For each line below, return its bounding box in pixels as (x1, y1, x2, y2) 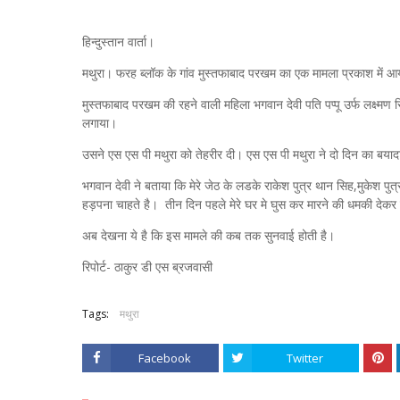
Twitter (287, 350, 324, 366)
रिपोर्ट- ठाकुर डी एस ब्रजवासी (82, 258, 212, 275)
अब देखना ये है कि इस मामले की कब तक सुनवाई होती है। (82, 227, 335, 244)
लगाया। (82, 114, 117, 131)
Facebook (137, 350, 191, 366)
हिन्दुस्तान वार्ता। (82, 33, 154, 50)
